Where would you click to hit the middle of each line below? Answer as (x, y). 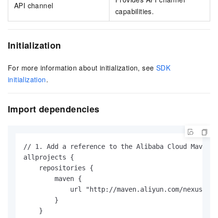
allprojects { (49, 157)
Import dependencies (54, 109)
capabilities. (135, 11)
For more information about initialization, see (82, 68)
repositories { (58, 168)
